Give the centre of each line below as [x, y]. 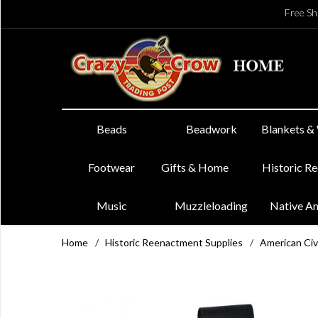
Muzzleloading [212, 205]
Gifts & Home [195, 167]
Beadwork [211, 129]
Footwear [112, 167]
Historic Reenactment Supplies [174, 242]
